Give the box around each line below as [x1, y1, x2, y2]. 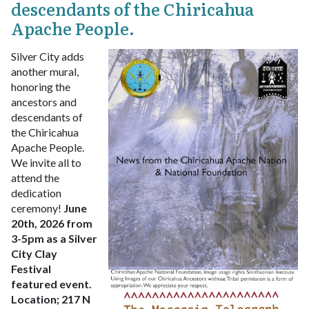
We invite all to [11, 156, 81, 170]
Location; [11, 292, 59, 306]
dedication [11, 186, 61, 200]
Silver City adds [11, 50, 84, 63]
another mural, [11, 65, 79, 79]
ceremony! [11, 201, 61, 215]
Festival [11, 262, 51, 276]
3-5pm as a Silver [11, 232, 97, 246]
